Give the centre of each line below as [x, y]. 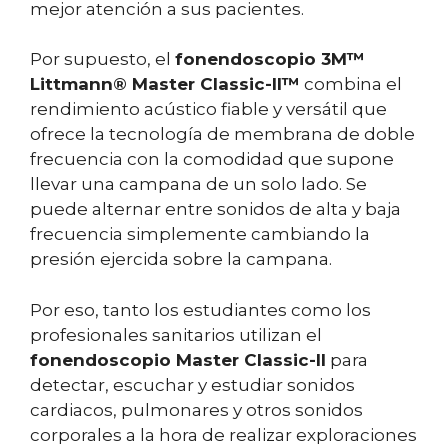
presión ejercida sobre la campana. [181, 259]
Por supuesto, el [102, 59]
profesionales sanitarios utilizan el [176, 334]
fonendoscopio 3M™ [270, 59]
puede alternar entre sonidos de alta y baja [215, 209]
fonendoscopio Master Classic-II [178, 359]
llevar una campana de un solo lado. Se [198, 184]
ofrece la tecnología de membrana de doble [222, 134]
